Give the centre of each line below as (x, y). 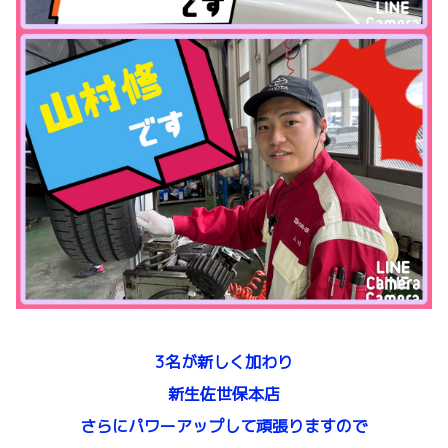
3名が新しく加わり (224, 361)
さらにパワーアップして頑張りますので (224, 425)
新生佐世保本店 (224, 393)
